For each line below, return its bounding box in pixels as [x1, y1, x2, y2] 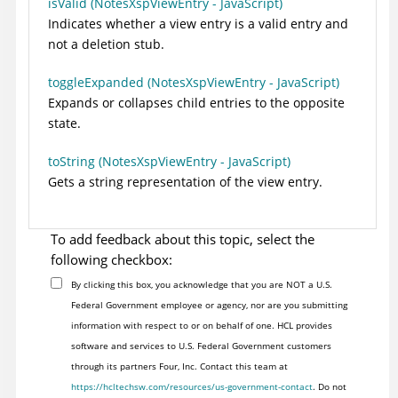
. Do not [312, 379, 346, 393]
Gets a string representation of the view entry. [48, 172, 322, 190]
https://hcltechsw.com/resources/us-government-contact [70, 379, 313, 393]
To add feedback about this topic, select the [51, 229, 314, 248]
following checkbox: [51, 250, 172, 268]
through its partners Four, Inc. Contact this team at [70, 359, 288, 372]
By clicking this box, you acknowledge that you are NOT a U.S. [70, 277, 332, 291]
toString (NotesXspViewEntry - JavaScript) [48, 152, 291, 170]
